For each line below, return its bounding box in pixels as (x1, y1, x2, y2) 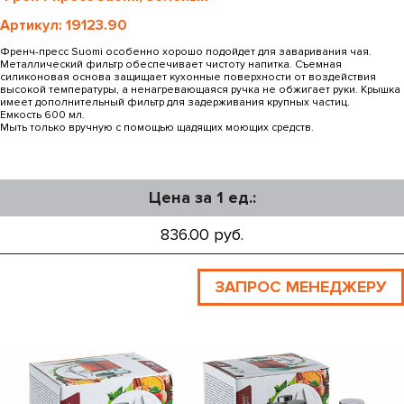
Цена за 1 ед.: (148, 188, 256, 208)
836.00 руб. (161, 225, 243, 245)
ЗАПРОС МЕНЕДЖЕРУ (215, 277, 387, 298)
